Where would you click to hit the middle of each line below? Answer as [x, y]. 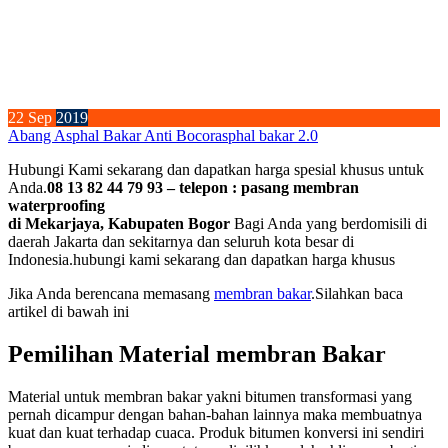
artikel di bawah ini [68, 312]
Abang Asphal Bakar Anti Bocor [111, 136]
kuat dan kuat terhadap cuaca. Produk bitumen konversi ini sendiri [216, 433]
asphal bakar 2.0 [266, 136]
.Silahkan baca [357, 294]
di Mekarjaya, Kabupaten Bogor [121, 224]
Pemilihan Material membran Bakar [197, 354]
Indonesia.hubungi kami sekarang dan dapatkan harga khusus [201, 260]
